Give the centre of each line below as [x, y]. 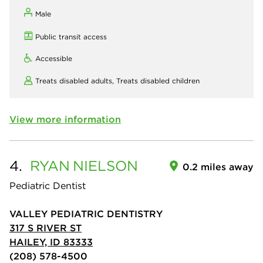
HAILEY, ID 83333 [51, 242]
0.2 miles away [218, 167]
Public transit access [71, 37]
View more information [65, 119]
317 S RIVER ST [45, 228]
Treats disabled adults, [76, 81]
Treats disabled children [158, 81]
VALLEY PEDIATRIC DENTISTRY [86, 214]
